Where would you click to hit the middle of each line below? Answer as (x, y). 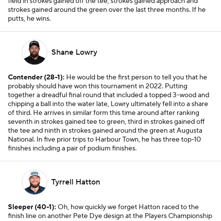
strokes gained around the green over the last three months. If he (107, 10)
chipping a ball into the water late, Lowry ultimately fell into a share (108, 104)
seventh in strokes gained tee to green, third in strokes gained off (106, 122)
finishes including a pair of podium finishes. (73, 148)
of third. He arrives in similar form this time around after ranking (104, 113)
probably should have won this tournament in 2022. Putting (98, 86)
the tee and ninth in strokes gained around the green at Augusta (105, 131)
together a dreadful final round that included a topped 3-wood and (109, 95)
